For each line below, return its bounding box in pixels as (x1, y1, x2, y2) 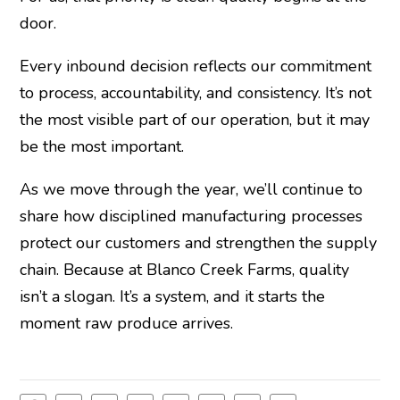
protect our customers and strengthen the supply (19, 232, 377, 254)
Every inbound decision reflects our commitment (19, 55, 371, 78)
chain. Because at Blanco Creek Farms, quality (19, 259, 349, 281)
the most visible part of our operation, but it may (19, 109, 370, 131)
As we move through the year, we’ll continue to (19, 179, 362, 201)
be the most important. (19, 136, 184, 158)
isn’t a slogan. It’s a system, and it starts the (19, 286, 325, 308)
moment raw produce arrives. (19, 312, 233, 335)
